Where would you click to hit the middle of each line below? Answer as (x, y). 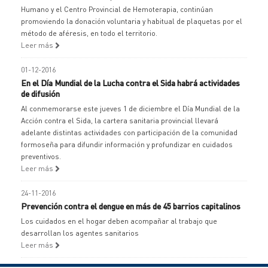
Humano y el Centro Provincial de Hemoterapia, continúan (117, 9)
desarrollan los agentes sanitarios (80, 233)
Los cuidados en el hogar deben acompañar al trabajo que (119, 221)
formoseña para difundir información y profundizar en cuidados (127, 144)
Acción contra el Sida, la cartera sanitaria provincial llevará (120, 121)
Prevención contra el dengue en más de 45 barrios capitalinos (131, 206)
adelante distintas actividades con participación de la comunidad (129, 133)
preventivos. (41, 156)
